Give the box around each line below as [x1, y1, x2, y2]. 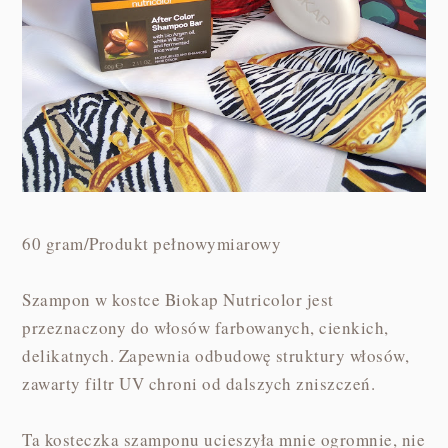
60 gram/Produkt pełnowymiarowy [22, 232, 282, 256]
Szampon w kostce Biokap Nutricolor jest [22, 288, 334, 312]
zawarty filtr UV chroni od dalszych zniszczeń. [22, 372, 382, 396]
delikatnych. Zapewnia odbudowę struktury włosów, [22, 344, 410, 368]
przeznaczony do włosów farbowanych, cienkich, [22, 316, 389, 340]
